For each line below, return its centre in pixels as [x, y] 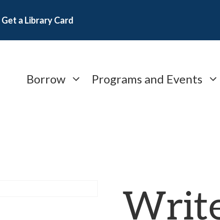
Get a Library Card [38, 20]
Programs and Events [147, 79]
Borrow [46, 79]
